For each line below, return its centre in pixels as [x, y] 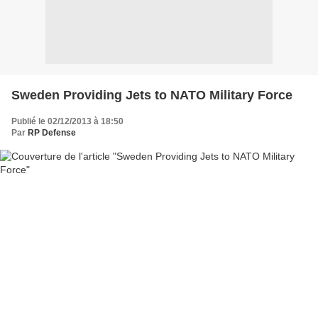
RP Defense [52, 132]
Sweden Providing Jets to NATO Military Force [152, 95]
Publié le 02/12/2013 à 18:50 [67, 121]
